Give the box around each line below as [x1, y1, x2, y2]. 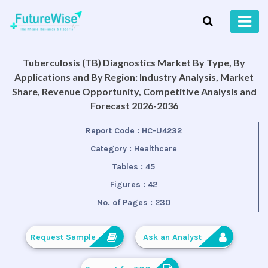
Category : [90, 144, 134, 154]
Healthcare [133, 144, 177, 154]
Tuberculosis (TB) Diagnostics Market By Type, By [23, 57, 245, 69]
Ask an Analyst [143, 232, 202, 243]
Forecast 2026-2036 [90, 100, 178, 112]
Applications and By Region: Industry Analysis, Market [14, 71, 254, 83]
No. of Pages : [96, 197, 155, 208]
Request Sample [30, 232, 96, 243]
